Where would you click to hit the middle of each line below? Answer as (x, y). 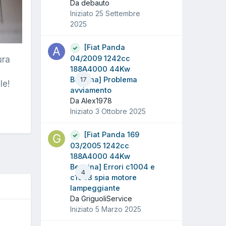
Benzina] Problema (104, 80)
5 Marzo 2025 (118, 209)
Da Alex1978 (91, 101)
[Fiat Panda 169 (111, 135)
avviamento (91, 91)
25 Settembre (118, 14)
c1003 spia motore (103, 178)
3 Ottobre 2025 (121, 111)
